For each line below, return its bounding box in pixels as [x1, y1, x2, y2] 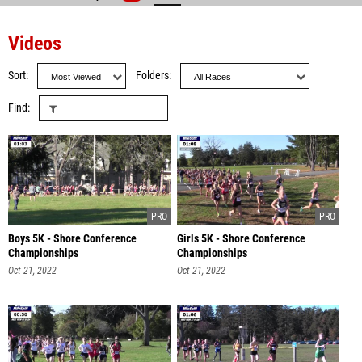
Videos [8, 32, 61, 55]
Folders [136, 69, 169, 82]
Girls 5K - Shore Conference [176, 232, 305, 246]
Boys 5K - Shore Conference [8, 232, 137, 246]
